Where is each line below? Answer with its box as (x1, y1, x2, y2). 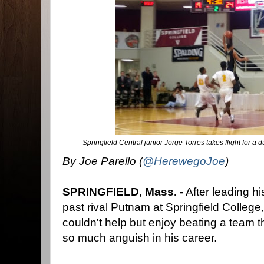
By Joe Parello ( (62, 155, 143, 168)
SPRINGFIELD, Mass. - (62, 186, 183, 199)
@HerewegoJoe (143, 155, 225, 168)
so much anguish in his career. (62, 232, 217, 245)
